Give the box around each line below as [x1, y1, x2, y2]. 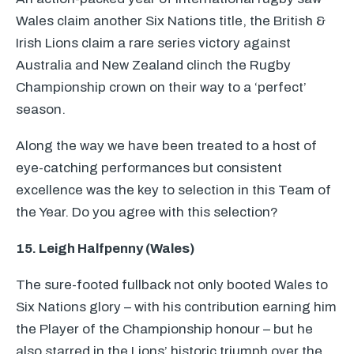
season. [16, 102, 66, 117]
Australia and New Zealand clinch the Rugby [16, 58, 291, 73]
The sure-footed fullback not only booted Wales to [16, 277, 328, 292]
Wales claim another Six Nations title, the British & [16, 13, 326, 28]
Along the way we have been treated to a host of [16, 138, 317, 153]
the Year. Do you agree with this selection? [16, 205, 278, 220]
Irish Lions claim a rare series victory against [16, 36, 291, 51]
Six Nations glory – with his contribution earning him [16, 299, 337, 314]
